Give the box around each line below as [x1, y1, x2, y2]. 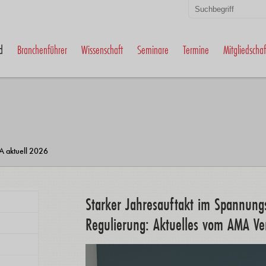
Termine [183, 42, 209, 58]
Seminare [137, 42, 169, 58]
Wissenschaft [81, 42, 123, 58]
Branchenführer [17, 42, 67, 58]
